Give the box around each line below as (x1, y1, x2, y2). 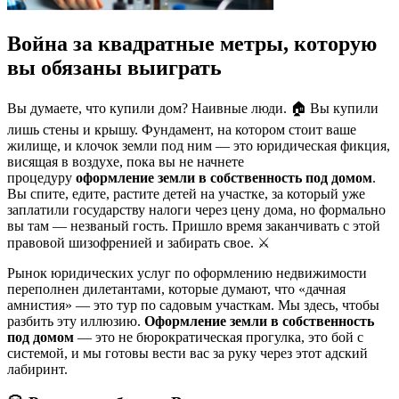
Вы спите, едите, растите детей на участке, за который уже (7, 185, 365, 201)
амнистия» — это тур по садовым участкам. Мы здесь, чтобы (7, 297, 379, 313)
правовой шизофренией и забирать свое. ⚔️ (7, 234, 270, 250)
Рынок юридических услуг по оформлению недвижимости (7, 265, 367, 281)
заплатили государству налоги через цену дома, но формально (7, 201, 386, 217)
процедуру (7, 169, 76, 185)
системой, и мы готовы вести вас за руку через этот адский (7, 345, 368, 361)
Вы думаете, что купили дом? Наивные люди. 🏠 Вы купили (7, 100, 379, 116)
